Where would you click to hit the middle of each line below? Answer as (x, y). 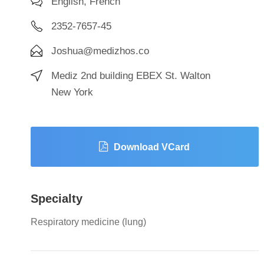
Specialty (57, 198)
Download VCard (152, 147)
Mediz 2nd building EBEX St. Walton (131, 76)
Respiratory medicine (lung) (88, 222)
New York (72, 93)
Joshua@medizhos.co (100, 51)
